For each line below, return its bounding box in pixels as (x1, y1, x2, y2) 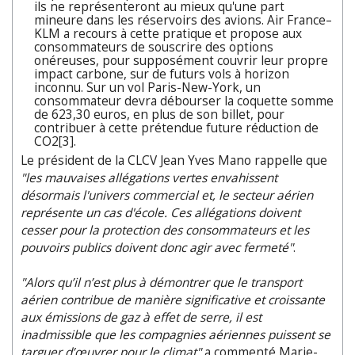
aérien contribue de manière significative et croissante (21, 291, 325, 308)
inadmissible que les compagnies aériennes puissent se (21, 326, 330, 343)
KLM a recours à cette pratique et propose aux (34, 25, 302, 42)
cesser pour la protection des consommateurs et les (21, 221, 309, 239)
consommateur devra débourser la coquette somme (34, 92, 334, 109)
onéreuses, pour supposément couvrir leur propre (34, 52, 328, 69)
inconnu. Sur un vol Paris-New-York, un (34, 78, 261, 96)
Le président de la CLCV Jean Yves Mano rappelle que (21, 151, 327, 169)
